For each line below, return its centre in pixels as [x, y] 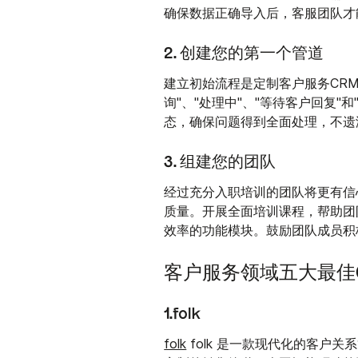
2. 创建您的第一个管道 [244, 53]
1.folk [183, 314]
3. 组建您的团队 [220, 162]
